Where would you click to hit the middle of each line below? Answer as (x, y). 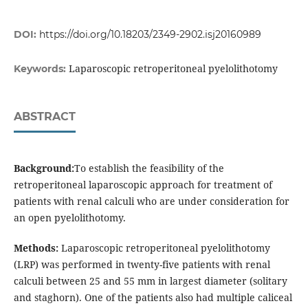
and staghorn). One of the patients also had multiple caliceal (153, 298)
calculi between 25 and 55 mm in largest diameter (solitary (150, 281)
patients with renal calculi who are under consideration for (151, 201)
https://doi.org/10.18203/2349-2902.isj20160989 (150, 35)
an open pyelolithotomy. (69, 218)
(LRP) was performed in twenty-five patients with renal (142, 265)
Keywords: (41, 69)
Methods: (36, 248)
